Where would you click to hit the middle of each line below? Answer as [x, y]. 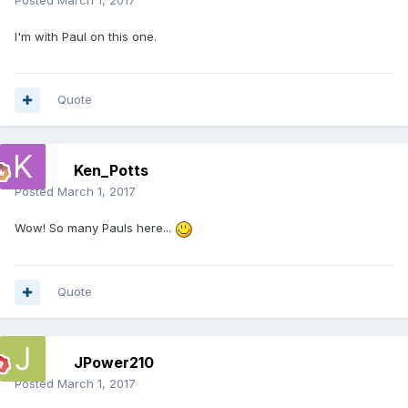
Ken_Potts [111, 171]
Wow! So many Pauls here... [95, 228]
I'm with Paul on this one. [86, 37]
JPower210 [114, 363]
